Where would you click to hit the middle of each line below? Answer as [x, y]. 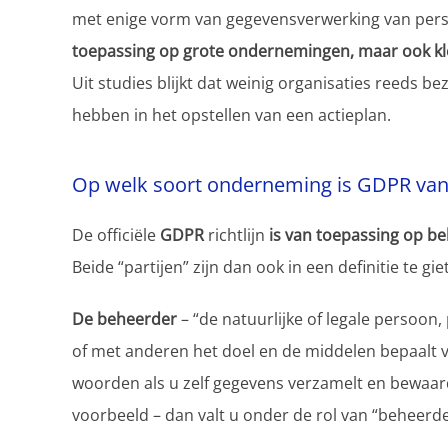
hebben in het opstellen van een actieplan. [231, 115]
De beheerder [124, 319]
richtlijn [236, 235]
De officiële [116, 235]
